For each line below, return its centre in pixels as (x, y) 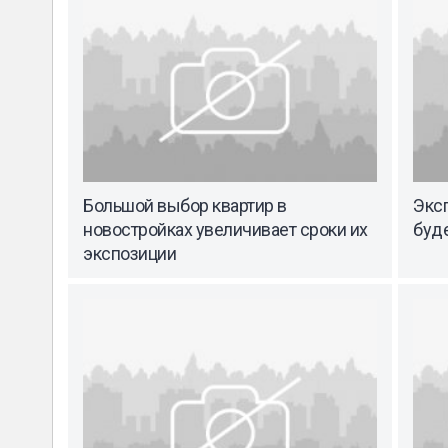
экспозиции (129, 254)
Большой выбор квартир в (185, 206)
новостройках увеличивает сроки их (225, 230)
